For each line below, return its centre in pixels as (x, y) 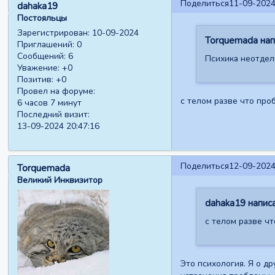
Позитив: (36, 80)
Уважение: (39, 68)
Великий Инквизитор (60, 180)
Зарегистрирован (53, 33)
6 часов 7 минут (50, 103)
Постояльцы (42, 18)
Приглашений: (46, 45)
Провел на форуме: (56, 91)
